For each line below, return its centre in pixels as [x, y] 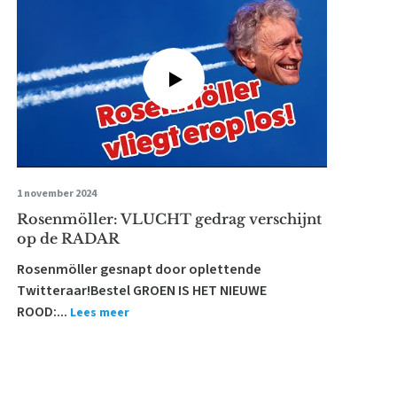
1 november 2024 [56, 194]
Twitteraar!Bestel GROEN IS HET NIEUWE [141, 291]
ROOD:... [42, 312]
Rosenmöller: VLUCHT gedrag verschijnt [169, 219]
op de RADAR [68, 238]
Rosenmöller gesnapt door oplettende [139, 269]
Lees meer [99, 313]
